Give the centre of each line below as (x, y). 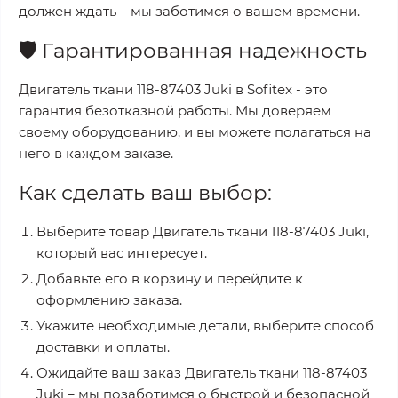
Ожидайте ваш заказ (111, 373)
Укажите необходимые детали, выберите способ (205, 326)
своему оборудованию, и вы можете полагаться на (195, 132)
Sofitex (270, 89)
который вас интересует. (122, 253)
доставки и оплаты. (103, 347)
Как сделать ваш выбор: (145, 193)
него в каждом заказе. (96, 153)
